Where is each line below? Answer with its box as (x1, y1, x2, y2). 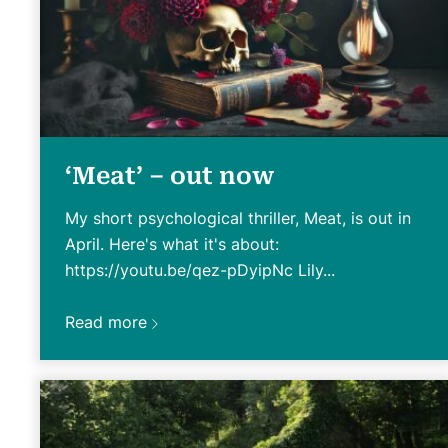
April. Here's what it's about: (65, 233, 279, 254)
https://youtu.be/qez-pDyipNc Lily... (65, 259, 335, 280)
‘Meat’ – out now (65, 161, 274, 190)
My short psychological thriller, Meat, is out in (65, 207, 411, 228)
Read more (65, 311, 147, 332)
